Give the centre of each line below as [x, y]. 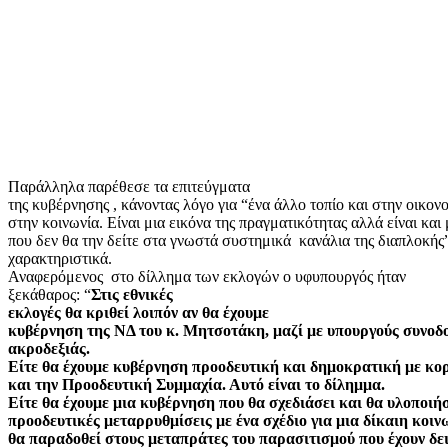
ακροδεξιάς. [49, 348]
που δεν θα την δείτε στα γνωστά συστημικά [151, 240]
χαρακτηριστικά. [60, 258]
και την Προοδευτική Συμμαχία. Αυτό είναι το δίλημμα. [196, 384]
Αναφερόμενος [55, 276]
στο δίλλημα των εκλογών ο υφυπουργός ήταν [258, 276]
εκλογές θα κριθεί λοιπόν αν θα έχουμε [138, 312]
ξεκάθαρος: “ [49, 294]
